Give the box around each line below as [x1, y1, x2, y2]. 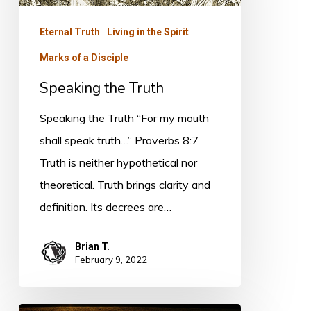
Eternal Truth [39, 26, 100, 38]
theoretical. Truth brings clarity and [39, 178, 210, 192]
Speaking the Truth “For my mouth [39, 111, 209, 126]
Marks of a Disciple [39, 52, 128, 64]
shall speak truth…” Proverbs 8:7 [39, 133, 199, 148]
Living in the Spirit [106, 26, 189, 38]
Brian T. [74, 240, 110, 252]
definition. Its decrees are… [39, 200, 171, 215]
